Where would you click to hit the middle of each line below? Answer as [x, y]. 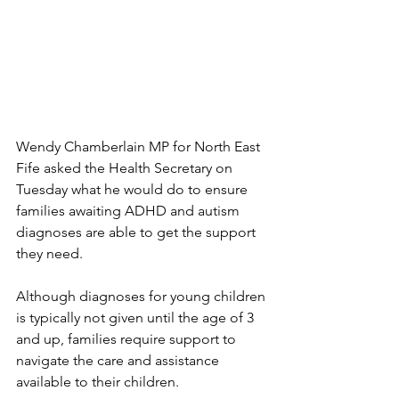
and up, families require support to [128, 338]
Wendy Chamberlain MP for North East [140, 146]
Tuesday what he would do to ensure [134, 189]
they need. [49, 253]
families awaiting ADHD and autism [130, 210]
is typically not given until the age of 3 [137, 317]
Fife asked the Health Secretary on [126, 167]
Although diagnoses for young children [142, 296]
